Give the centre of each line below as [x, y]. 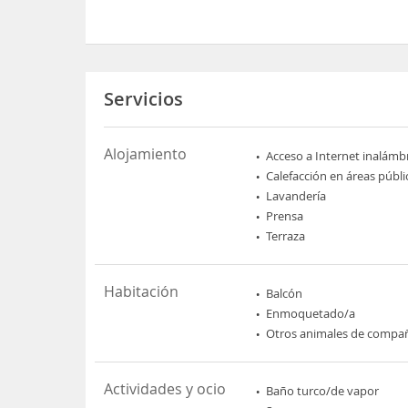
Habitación [142, 291]
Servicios [144, 98]
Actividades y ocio [165, 388]
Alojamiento [146, 153]
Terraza [286, 235]
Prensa [285, 215]
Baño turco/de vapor [323, 390]
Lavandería [296, 195]
